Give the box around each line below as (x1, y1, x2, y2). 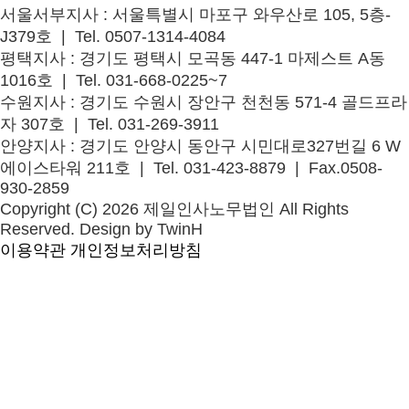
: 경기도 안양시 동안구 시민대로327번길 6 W (66, 137, 401, 155)
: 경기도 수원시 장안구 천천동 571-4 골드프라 (66, 93, 407, 111)
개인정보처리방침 (70, 241, 202, 259)
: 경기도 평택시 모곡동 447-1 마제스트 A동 (66, 49, 385, 68)
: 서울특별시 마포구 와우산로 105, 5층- (99, 5, 391, 24)
